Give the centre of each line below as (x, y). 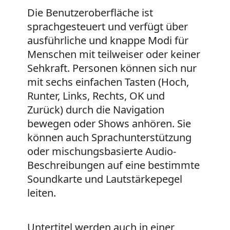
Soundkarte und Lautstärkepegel (104, 179)
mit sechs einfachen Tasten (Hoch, (108, 82)
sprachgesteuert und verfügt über (107, 27)
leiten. (41, 193)
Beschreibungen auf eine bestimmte (113, 165)
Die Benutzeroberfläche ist (90, 13)
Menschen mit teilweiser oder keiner (113, 54)
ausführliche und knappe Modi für (108, 41)
